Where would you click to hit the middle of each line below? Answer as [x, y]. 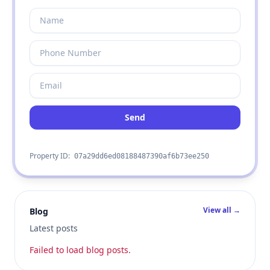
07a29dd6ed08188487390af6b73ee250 [142, 156]
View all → [222, 210]
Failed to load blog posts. [80, 250]
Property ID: [51, 156]
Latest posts [54, 228]
